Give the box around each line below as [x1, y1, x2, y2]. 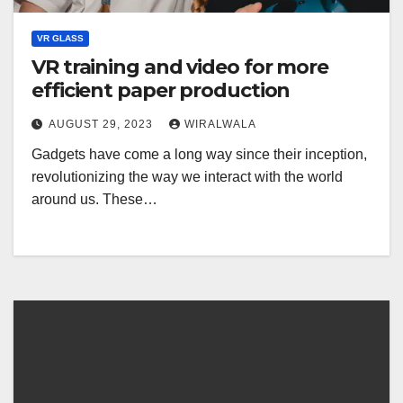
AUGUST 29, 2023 [49, 118, 157, 131]
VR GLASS [37, 33, 84, 44]
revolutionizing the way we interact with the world [31, 169, 343, 185]
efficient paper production [31, 78, 291, 103]
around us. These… [31, 192, 157, 208]
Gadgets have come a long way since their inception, [31, 147, 367, 163]
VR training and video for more [31, 55, 328, 80]
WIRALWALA [184, 118, 256, 131]
